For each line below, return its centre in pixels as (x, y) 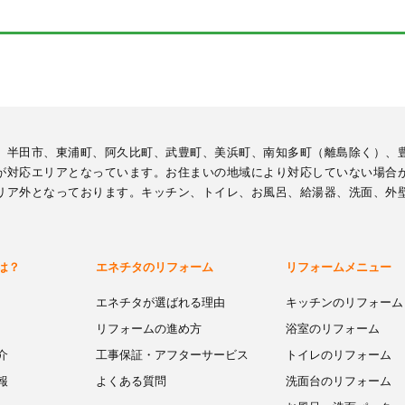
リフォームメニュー (339, 268)
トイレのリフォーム (339, 355)
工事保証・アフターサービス (172, 355)
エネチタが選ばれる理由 (160, 303)
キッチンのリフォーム (344, 303)
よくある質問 (131, 381)
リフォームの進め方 (149, 329)
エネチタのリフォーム (155, 268)
